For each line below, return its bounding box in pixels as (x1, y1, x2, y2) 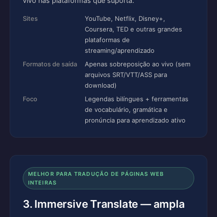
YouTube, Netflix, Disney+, (85, 15, 165, 22)
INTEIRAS (28, 179, 57, 186)
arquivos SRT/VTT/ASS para (85, 71, 167, 78)
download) (85, 81, 117, 89)
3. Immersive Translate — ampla (23, 198, 185, 210)
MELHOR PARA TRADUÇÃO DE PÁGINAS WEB (28, 170, 164, 177)
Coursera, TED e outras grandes (85, 25, 182, 33)
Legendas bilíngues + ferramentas (85, 95, 188, 103)
